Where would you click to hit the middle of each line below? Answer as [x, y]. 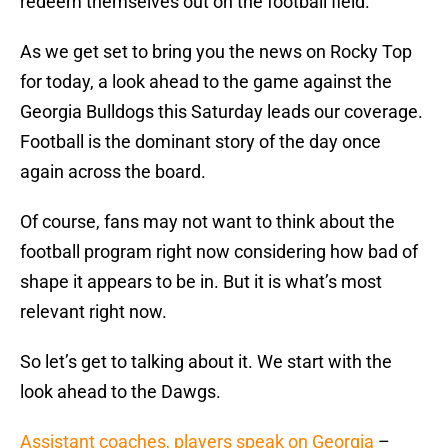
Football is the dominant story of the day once [200, 142]
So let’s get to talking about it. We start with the [206, 362]
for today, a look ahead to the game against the [206, 82]
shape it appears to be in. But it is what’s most [201, 282]
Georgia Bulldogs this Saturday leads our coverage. [221, 112]
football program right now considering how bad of [219, 252]
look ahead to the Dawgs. [120, 392]
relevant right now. [93, 312]
